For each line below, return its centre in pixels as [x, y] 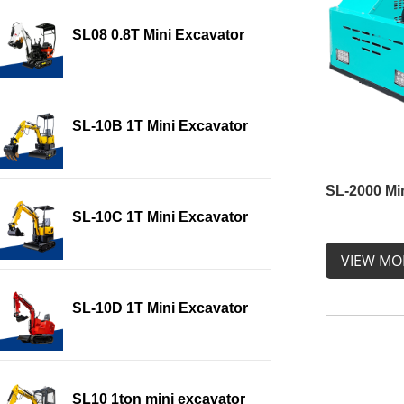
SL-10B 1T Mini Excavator [160, 126]
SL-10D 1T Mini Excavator [160, 308]
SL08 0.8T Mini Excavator [158, 35]
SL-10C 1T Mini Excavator [160, 217]
